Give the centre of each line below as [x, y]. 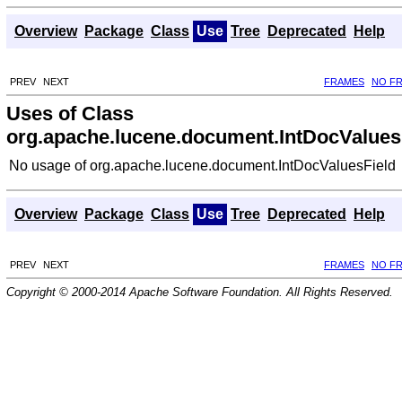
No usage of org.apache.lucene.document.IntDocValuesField [202, 165]
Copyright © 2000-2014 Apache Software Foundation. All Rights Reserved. [200, 292]
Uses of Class [70, 113]
